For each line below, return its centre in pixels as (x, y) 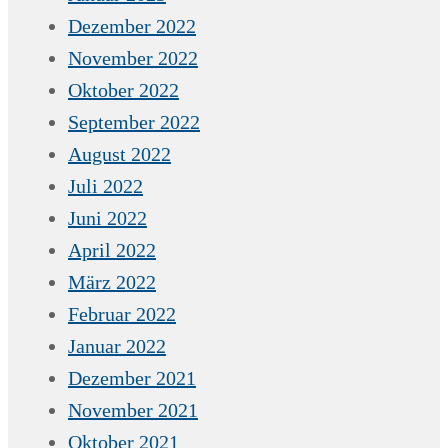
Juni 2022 (107, 217)
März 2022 (112, 281)
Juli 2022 (105, 185)
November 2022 (133, 57)
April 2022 (112, 249)
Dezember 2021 (132, 377)
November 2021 (133, 409)
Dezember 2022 (132, 25)
